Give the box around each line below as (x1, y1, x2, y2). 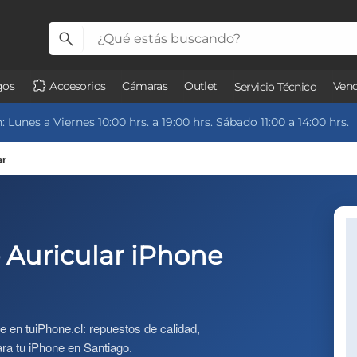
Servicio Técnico (233, 80, 317, 94)
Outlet (184, 79, 218, 93)
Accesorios (47, 79, 106, 93)
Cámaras (122, 79, 168, 93)
